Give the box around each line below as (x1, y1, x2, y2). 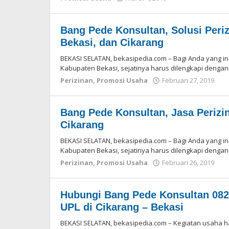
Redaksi (172, 3, 198, 12)
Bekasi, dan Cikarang (60, 37, 164, 48)
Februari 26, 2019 (162, 158, 214, 167)
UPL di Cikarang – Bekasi (60, 201, 184, 213)
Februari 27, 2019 (162, 76, 214, 85)
